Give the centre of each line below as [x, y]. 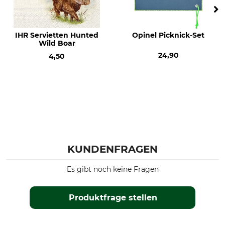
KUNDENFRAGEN [113, 149]
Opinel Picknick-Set [168, 35]
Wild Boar [57, 43]
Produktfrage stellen [113, 198]
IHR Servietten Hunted [57, 35]
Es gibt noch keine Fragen [113, 170]
